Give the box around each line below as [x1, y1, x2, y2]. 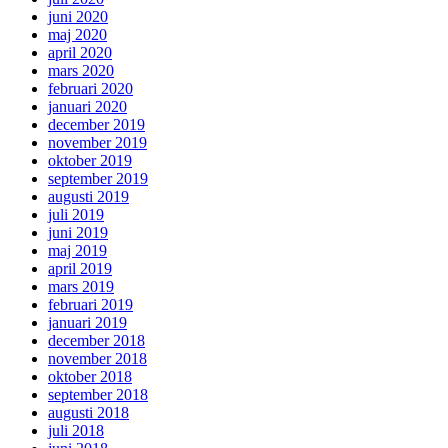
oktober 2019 [48, 152, 132, 170]
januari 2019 [48, 314, 127, 332]
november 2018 [48, 350, 147, 368]
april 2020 [48, 44, 112, 62]
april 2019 [48, 260, 112, 278]
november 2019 [48, 134, 147, 152]
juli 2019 [48, 206, 104, 224]
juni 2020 [48, 8, 108, 26]
